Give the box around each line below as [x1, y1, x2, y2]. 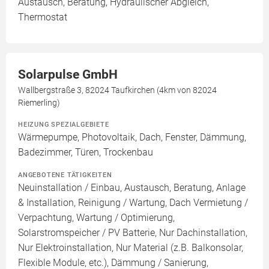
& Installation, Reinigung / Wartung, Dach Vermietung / [18, 197, 248, 209]
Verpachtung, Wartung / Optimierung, [18, 212, 175, 224]
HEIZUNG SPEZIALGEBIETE [18, 120, 109, 129]
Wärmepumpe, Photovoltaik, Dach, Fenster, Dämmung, [18, 131, 246, 144]
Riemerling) [18, 98, 60, 108]
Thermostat [18, 11, 67, 23]
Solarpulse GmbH [18, 67, 118, 82]
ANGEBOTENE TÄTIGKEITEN [18, 171, 112, 180]
